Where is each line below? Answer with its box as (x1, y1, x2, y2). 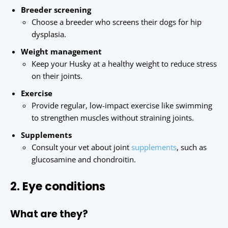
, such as (177, 142, 207, 153)
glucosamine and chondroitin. (32, 154, 136, 165)
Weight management (21, 46, 102, 57)
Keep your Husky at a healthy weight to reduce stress (32, 59, 217, 69)
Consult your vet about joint (32, 142, 131, 153)
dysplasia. (32, 29, 66, 40)
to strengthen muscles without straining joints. (32, 112, 194, 123)
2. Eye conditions (10, 179, 105, 195)
